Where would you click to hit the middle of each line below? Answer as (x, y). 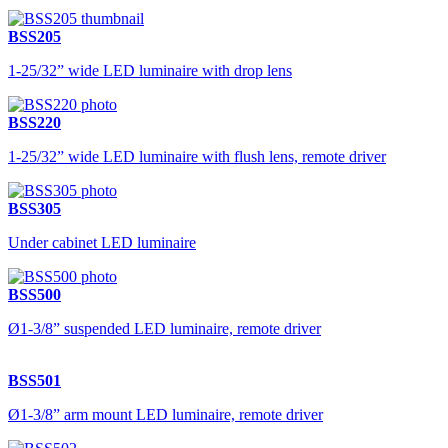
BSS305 (34, 208)
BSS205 (34, 36)
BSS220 (34, 122)
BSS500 (34, 294)
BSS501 (34, 380)
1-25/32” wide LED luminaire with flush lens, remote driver (197, 156)
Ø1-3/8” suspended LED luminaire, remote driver (164, 328)
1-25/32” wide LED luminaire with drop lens (150, 70)
